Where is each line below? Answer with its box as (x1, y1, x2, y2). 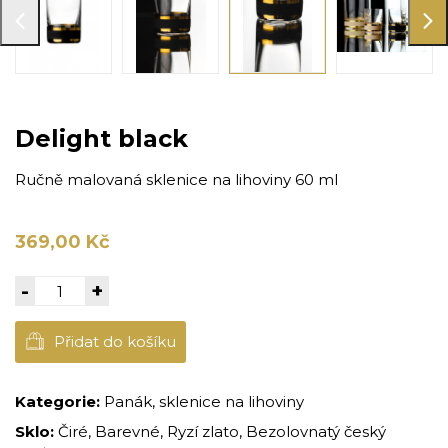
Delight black (15, 124, 188, 154)
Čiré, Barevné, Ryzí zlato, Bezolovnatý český (58, 422, 386, 442)
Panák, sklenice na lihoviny (104, 392, 304, 412)
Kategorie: (15, 392, 100, 412)
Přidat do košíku (54, 332, 176, 352)
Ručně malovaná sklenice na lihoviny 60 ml (15, 170, 338, 190)
